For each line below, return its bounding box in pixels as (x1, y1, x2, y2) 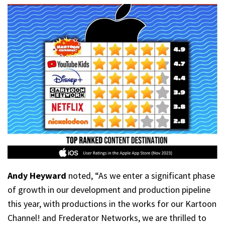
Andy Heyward (8, 169, 68, 181)
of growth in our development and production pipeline (8, 183, 210, 195)
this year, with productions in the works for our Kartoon (8, 197, 216, 209)
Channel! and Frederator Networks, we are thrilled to (8, 211, 206, 223)
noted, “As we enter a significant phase (68, 169, 215, 181)
